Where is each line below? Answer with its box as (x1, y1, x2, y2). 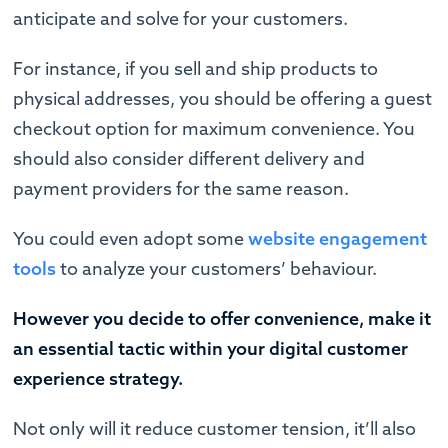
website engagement (248, 226, 428, 250)
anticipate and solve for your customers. (13, 6, 349, 30)
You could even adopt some (13, 226, 249, 250)
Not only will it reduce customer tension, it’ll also (13, 416, 417, 440)
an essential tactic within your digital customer (13, 336, 409, 360)
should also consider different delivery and (13, 146, 366, 170)
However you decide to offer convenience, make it (13, 306, 432, 330)
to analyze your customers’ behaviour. (56, 256, 382, 280)
